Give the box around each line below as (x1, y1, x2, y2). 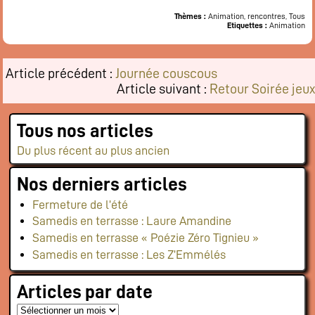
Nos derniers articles (16, 175, 187, 195)
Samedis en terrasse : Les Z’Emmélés (32, 247, 226, 261)
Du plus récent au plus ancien (16, 144, 169, 157)
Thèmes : (174, 12, 206, 21)
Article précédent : (6, 66, 115, 81)
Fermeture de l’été (32, 198, 128, 211)
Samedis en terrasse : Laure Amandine (32, 214, 231, 228)
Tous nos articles (16, 121, 153, 141)
